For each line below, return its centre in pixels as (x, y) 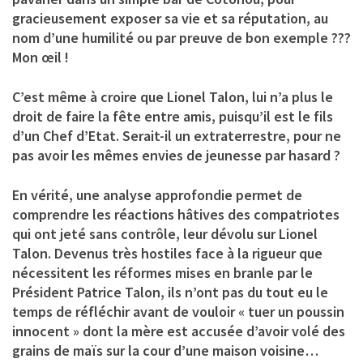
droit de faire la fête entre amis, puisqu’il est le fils (173, 116)
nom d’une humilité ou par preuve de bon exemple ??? (181, 37)
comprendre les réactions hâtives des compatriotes (176, 214)
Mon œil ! (41, 57)
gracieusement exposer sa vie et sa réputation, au (170, 18)
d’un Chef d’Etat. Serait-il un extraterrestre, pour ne (177, 135)
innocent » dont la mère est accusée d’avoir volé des (179, 331)
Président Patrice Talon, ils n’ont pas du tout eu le (170, 292)
